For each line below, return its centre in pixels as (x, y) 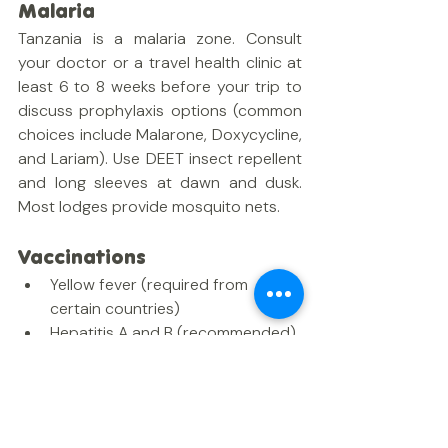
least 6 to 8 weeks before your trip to (160, 86)
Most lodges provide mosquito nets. (149, 206)
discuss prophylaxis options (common (160, 110)
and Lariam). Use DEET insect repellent (160, 158)
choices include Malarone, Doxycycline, (160, 134)
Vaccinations (82, 256)
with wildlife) (94, 428)
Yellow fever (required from (151, 284)
